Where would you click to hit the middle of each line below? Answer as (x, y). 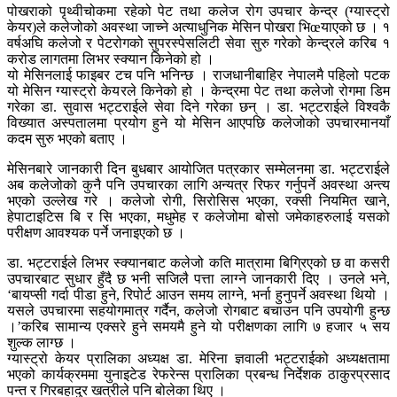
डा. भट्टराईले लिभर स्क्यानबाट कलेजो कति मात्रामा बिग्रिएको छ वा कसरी (198, 263)
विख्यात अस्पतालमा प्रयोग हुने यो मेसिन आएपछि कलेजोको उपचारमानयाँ (198, 123)
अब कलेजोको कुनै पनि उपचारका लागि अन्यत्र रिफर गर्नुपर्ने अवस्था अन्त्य (198, 185)
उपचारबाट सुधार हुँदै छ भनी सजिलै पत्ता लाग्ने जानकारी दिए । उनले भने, (198, 279)
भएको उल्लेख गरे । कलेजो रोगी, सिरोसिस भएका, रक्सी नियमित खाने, (198, 201)
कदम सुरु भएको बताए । (67, 139)
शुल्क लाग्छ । (42, 343)
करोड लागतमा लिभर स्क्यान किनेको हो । (111, 59)
